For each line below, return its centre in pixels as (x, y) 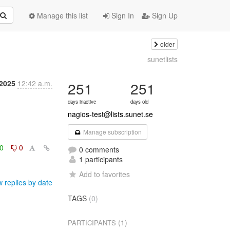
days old (140, 102)
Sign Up (164, 15)
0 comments (98, 149)
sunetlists (162, 59)
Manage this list (61, 15)
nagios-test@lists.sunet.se (111, 114)
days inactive (82, 102)
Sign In (122, 15)
